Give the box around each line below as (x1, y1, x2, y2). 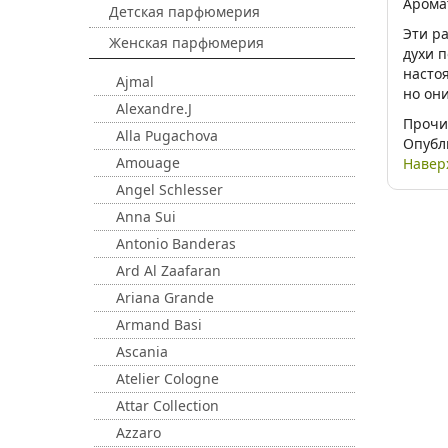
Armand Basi (116, 315, 202, 334)
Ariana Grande (116, 288, 214, 307)
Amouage (116, 153, 180, 172)
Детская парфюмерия (109, 2, 260, 21)
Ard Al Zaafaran (116, 261, 221, 280)
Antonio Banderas (116, 234, 236, 253)
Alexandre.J (116, 99, 192, 118)
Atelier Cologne (116, 369, 219, 388)
